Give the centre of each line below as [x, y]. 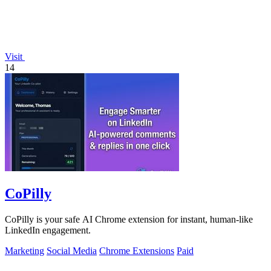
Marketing [24, 251]
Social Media [72, 251]
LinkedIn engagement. [48, 230]
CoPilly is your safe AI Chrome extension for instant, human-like [129, 220]
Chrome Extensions [137, 251]
